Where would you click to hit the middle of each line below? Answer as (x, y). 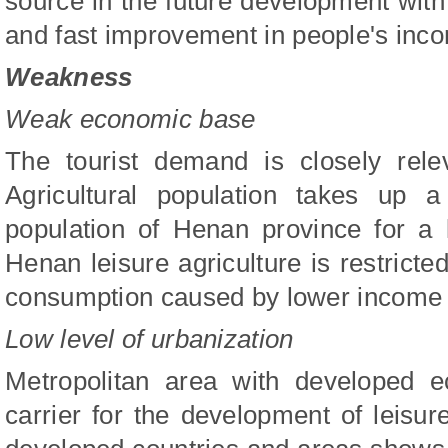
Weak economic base (130, 119)
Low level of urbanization (149, 339)
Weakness (69, 77)
